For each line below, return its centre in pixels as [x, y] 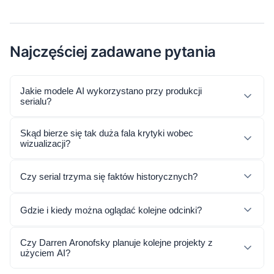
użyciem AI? [45, 253]
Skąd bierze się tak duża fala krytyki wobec [107, 133]
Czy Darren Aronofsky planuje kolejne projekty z [117, 243]
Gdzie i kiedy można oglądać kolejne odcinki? [111, 210]
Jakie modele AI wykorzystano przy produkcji [111, 91]
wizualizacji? [45, 143]
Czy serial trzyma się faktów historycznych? [109, 176]
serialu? [36, 101]
